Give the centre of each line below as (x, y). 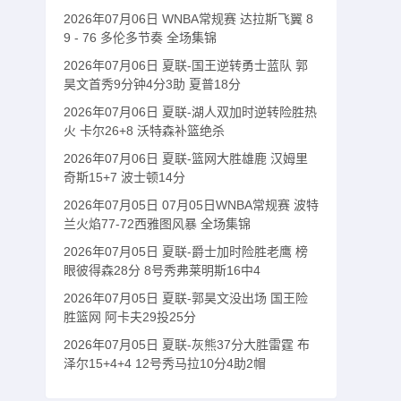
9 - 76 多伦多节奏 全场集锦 (140, 38)
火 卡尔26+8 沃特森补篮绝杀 (144, 131)
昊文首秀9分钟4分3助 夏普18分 (152, 84)
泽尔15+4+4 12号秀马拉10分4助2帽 (165, 363)
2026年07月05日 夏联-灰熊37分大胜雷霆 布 (187, 345)
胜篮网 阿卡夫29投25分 (130, 317)
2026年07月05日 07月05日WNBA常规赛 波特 (191, 205)
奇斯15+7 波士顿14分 (124, 177)
